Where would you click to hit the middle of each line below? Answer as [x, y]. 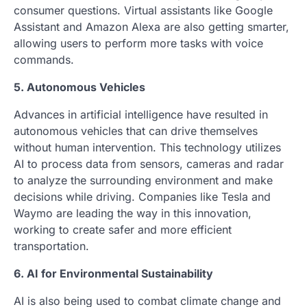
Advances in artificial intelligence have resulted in [141, 114]
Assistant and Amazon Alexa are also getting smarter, [151, 27]
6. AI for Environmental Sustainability [113, 273]
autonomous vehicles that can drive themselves [136, 131]
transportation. [51, 246]
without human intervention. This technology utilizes [147, 147]
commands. [44, 60]
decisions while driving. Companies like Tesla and [142, 197]
